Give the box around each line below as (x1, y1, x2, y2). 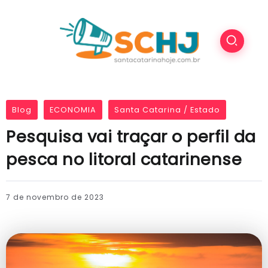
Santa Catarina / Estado (114, 105, 220, 115)
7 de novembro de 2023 (6, 192, 104, 203)
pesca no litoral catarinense (6, 148, 242, 172)
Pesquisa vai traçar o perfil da (6, 125, 256, 149)
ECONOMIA (50, 105, 96, 115)
